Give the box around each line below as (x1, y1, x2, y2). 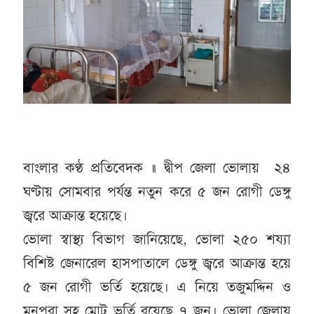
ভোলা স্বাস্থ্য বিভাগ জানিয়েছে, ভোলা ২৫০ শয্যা (22, 230, 292, 248)
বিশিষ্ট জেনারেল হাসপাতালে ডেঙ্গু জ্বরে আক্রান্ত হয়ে (22, 254, 292, 272)
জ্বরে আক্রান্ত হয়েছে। (22, 206, 132, 224)
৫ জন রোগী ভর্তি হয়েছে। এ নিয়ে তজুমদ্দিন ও (22, 278, 292, 296)
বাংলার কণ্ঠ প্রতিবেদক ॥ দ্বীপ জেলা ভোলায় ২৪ (22, 158, 292, 177)
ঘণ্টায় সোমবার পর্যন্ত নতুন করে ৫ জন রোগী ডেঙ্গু (22, 182, 292, 200)
